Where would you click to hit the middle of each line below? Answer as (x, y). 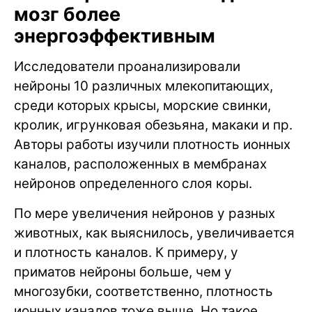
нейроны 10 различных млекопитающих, (143, 86)
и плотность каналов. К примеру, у (126, 253)
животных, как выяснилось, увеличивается (154, 233)
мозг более (67, 15)
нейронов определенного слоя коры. (133, 184)
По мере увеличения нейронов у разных (145, 214)
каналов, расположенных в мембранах (140, 164)
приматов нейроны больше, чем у (123, 272)
